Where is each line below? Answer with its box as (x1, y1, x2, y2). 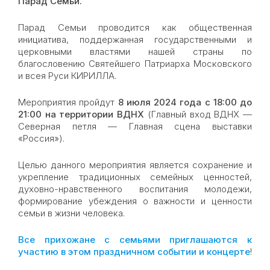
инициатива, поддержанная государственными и (18, 33, 252, 45)
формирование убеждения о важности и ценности (18, 195, 252, 207)
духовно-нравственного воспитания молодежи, (18, 183, 252, 195)
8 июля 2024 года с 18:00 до (118, 96, 252, 108)
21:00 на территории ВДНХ (18, 108, 145, 120)
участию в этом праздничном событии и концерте (18, 245, 250, 257)
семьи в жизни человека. (18, 207, 125, 219)
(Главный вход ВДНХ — (144, 108, 253, 120)
